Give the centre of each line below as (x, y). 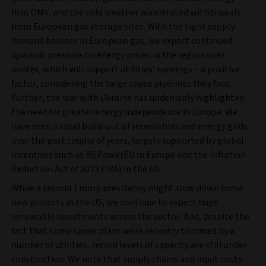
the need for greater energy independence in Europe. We (124, 112)
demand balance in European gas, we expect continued (122, 41)
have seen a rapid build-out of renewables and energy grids (129, 126)
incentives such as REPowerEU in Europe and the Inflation (129, 155)
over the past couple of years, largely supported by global (128, 140)
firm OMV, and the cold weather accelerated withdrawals (126, 12)
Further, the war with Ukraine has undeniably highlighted (128, 98)
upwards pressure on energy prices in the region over (118, 55)
